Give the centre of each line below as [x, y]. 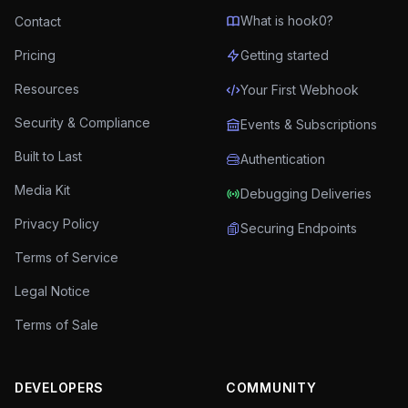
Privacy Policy [57, 224]
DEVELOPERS [59, 388]
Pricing [35, 55]
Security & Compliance [82, 122]
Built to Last [48, 156]
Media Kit [42, 190]
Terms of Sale [56, 325]
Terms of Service [66, 257]
